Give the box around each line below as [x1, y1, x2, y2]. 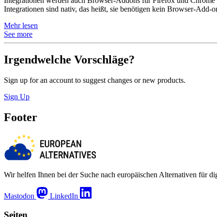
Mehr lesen [4, 21, 38, 30]
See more [4, 30, 32, 39]
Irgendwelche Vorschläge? [4, 53, 135, 66]
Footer [4, 111, 37, 124]
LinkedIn [50, 191, 78, 200]
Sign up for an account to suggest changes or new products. [4, 76, 186, 85]
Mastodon [4, 191, 34, 200]
